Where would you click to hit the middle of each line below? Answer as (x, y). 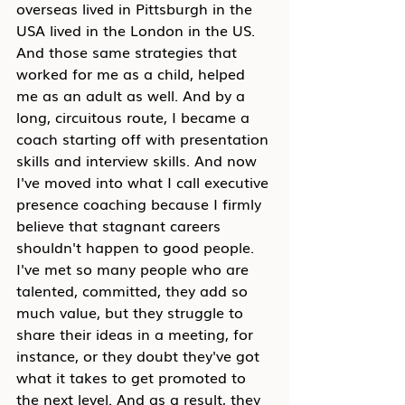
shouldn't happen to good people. (137, 247)
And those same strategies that (129, 52)
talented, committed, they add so (134, 290)
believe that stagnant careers (121, 225)
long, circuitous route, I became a (135, 117)
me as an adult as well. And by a (133, 95)
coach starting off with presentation (145, 138)
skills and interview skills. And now (139, 160)
